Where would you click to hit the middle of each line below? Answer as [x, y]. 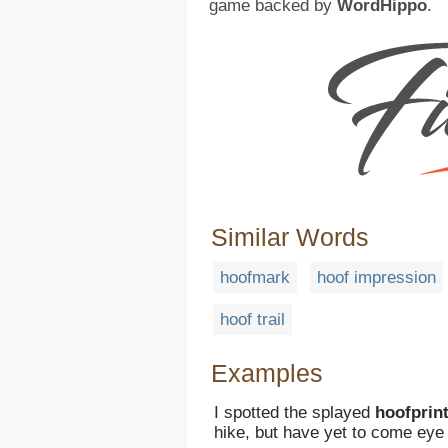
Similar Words [290, 237]
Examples [267, 373]
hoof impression [376, 278]
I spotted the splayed [294, 413]
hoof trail [252, 320]
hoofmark [255, 278]
